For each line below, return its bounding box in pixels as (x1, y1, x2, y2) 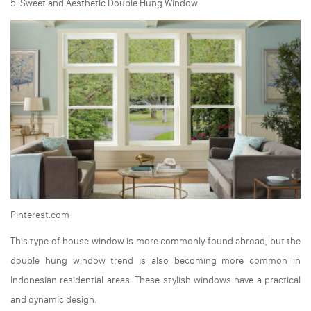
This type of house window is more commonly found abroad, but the (10, 235, 301, 248)
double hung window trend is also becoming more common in (10, 255, 301, 267)
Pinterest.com (10, 209, 69, 221)
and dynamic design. (10, 294, 96, 306)
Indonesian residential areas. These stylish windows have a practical (10, 274, 301, 287)
